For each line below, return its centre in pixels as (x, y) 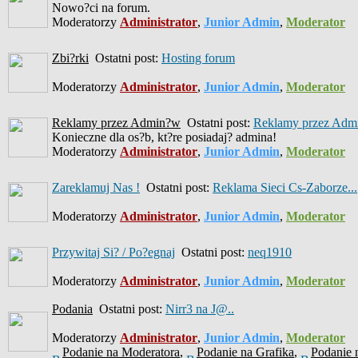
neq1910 (270, 252)
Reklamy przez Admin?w (116, 123)
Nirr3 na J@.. (200, 309)
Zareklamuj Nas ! (96, 187)
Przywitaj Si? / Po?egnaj (113, 252)
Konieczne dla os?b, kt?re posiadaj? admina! (164, 137)
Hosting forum (198, 58)
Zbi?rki (70, 58)
